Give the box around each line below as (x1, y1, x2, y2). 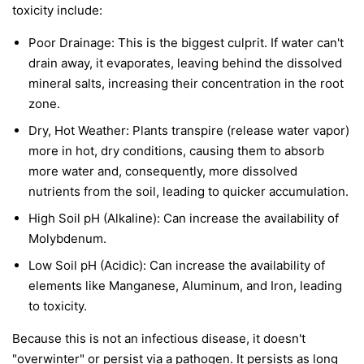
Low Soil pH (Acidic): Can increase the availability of (28, 257, 325, 273)
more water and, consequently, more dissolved (28, 162, 297, 179)
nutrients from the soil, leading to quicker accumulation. (28, 183, 349, 199)
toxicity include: (12, 2, 102, 18)
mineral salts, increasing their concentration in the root (28, 75, 344, 91)
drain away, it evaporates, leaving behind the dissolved (28, 54, 342, 71)
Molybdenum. (28, 230, 106, 246)
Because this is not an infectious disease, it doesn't (12, 330, 305, 346)
